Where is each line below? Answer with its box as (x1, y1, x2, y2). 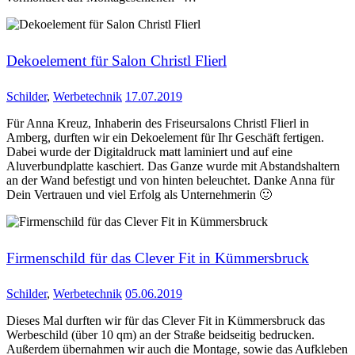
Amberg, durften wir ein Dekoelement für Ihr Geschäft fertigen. (6, 131, 324, 145)
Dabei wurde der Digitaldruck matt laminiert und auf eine (6, 145, 292, 159)
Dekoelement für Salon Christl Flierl (6, 52, 227, 69)
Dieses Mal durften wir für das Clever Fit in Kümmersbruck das (6, 314, 325, 328)
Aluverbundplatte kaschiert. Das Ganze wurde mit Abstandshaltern (6, 159, 340, 174)
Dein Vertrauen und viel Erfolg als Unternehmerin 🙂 (6, 188, 272, 202)
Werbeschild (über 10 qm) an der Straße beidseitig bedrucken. (6, 328, 315, 342)
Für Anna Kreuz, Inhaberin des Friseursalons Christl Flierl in (6, 116, 309, 131)
